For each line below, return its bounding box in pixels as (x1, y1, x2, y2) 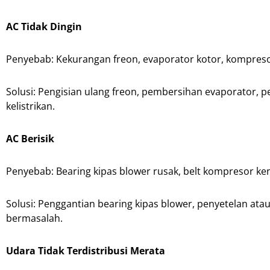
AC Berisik (6, 131, 54, 145)
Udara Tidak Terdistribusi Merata (6, 243, 165, 257)
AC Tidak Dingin (6, 19, 82, 33)
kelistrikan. (6, 99, 55, 113)
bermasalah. (6, 211, 63, 225)
